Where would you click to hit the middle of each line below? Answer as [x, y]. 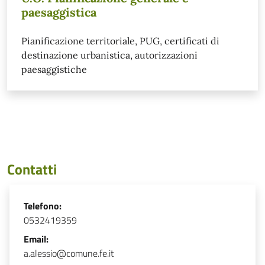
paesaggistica [59, 12]
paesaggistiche [54, 69]
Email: [36, 239]
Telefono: [43, 206]
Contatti [32, 169]
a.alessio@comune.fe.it [69, 253]
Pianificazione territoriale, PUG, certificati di [120, 41]
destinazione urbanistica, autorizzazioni [109, 55]
